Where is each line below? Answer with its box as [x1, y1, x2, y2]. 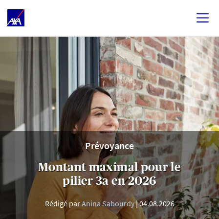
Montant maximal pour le [38, 160, 181, 174]
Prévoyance [85, 139, 134, 152]
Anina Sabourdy [81, 198, 134, 208]
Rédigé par [44, 198, 82, 208]
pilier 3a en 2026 [63, 174, 156, 187]
